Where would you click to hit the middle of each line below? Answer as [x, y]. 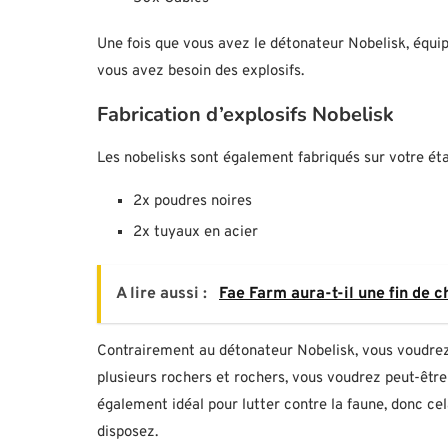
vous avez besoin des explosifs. [200, 72]
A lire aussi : [163, 294]
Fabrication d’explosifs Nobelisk [245, 115]
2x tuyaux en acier [195, 233]
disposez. [127, 433]
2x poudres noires [192, 202]
